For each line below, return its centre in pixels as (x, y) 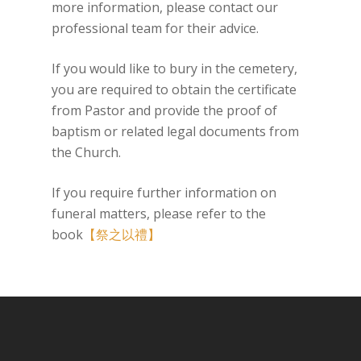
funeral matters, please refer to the (159, 213)
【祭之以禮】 (122, 234)
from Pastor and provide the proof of (165, 110)
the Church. (87, 152)
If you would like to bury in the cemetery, (175, 68)
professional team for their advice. (156, 28)
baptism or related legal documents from (176, 131)
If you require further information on (164, 192)
